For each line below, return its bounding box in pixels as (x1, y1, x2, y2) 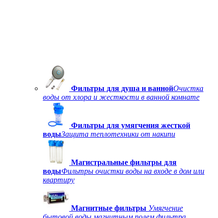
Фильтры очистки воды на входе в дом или (61, 167, 204, 175)
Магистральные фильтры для (71, 158, 177, 166)
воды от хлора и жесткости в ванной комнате (43, 93, 200, 101)
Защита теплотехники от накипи (61, 130, 175, 138)
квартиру (43, 176, 74, 184)
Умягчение (148, 204, 183, 212)
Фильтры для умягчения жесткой (71, 121, 190, 129)
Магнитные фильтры (71, 204, 148, 212)
